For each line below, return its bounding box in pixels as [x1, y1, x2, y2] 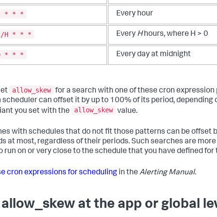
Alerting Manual [139, 169, 195, 177]
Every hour [116, 10, 153, 18]
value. [116, 107, 138, 115]
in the [117, 169, 139, 177]
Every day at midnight [116, 51, 191, 59]
